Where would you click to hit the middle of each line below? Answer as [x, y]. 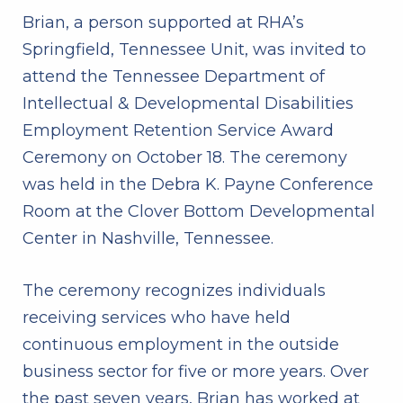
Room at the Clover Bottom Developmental [199, 211]
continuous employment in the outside [181, 344]
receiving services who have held [157, 317]
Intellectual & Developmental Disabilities [188, 103]
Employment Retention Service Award [178, 130]
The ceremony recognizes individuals [174, 290]
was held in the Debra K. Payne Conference [198, 184]
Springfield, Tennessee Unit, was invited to [194, 49]
